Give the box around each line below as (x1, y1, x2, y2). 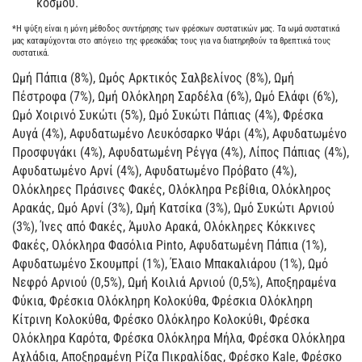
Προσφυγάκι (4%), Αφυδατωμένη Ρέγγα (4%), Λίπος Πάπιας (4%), (12, 145, 349, 161)
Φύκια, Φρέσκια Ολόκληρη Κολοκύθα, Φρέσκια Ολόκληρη (12, 293, 313, 309)
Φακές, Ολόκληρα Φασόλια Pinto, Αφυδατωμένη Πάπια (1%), (12, 238, 326, 254)
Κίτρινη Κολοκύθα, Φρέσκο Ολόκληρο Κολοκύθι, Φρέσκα (12, 312, 309, 328)
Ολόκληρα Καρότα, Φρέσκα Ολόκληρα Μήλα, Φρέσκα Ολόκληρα (12, 330, 345, 347)
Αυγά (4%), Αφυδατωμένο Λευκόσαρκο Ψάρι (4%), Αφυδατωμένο (12, 126, 347, 142)
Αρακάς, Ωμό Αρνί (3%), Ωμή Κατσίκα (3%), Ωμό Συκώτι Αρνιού (12, 200, 335, 217)
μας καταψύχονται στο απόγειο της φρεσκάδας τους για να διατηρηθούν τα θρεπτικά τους (12, 36, 330, 47)
